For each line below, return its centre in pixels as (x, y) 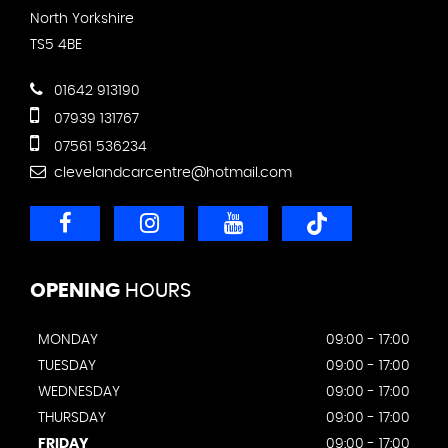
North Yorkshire (82, 19)
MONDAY (68, 340)
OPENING (75, 291)
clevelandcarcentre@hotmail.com (171, 173)
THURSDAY (72, 418)
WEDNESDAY (79, 392)
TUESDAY (67, 366)
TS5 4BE (56, 45)
